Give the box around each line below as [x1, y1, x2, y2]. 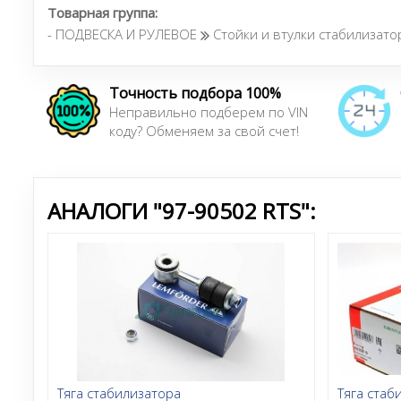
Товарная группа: [47, 3, 158, 21]
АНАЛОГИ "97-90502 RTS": [47, 195, 316, 226]
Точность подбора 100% [109, 82, 281, 103]
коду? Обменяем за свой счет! [109, 121, 299, 140]
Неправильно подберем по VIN [109, 102, 308, 121]
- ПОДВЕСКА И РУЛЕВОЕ [47, 24, 200, 43]
